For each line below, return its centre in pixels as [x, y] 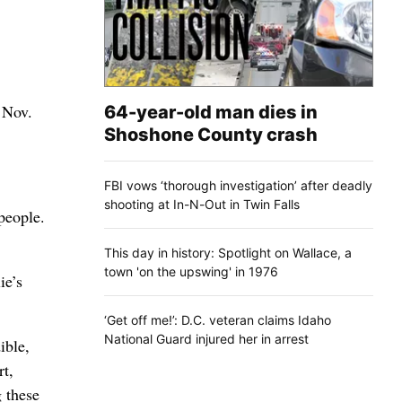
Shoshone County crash [211, 134]
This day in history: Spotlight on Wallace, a [228, 252]
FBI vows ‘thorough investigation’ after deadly [238, 185]
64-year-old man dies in [211, 112]
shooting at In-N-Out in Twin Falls [202, 204]
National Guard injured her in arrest [206, 338]
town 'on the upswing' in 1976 [191, 271]
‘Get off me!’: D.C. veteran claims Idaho [218, 319]
